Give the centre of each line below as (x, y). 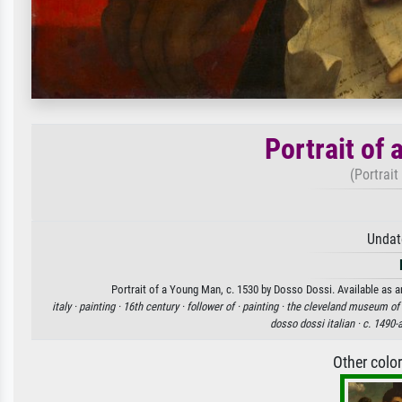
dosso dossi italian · (316, 324)
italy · (65, 307)
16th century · (154, 307)
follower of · (214, 307)
